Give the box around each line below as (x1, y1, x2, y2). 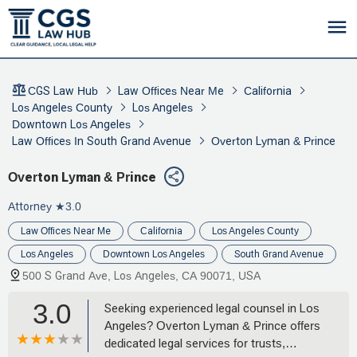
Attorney (8, 199, 52, 213)
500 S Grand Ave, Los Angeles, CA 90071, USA (22, 269, 261, 282)
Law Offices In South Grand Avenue (12, 135, 191, 147)
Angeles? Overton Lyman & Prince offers (104, 318, 320, 332)
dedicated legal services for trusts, (104, 335, 285, 350)
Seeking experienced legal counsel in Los (104, 300, 320, 315)
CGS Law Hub (28, 84, 98, 97)
